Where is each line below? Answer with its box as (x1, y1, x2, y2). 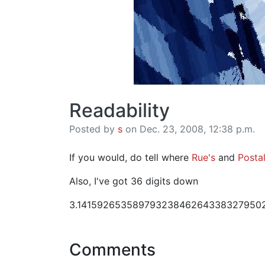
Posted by (69, 123, 118, 135)
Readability (69, 99, 170, 122)
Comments (69, 240, 156, 260)
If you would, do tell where (69, 151, 192, 163)
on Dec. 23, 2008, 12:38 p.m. (122, 123, 255, 135)
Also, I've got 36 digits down (69, 175, 198, 187)
